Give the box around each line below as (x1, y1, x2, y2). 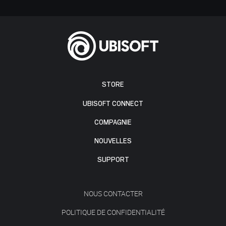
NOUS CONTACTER (83, 189, 143, 199)
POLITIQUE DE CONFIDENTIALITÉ (61, 207, 165, 217)
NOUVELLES (94, 137, 132, 145)
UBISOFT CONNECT (83, 99, 143, 107)
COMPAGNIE (94, 118, 132, 126)
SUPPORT (97, 156, 129, 164)
